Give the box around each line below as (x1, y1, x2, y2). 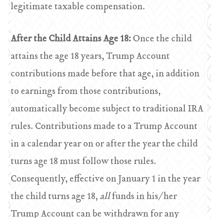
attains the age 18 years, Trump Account (11, 49, 170, 64)
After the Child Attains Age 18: (11, 32, 133, 47)
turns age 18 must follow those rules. (11, 154, 157, 169)
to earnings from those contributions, (11, 84, 161, 99)
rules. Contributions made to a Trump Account (11, 119, 198, 134)
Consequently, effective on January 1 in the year (11, 172, 201, 187)
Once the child (133, 32, 192, 47)
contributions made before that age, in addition (11, 67, 200, 82)
